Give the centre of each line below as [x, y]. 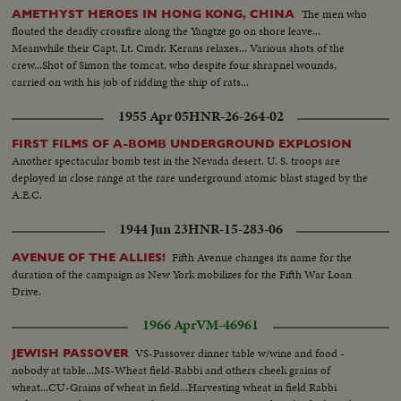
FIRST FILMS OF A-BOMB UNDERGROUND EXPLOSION [182, 144]
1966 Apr [169, 324]
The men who [335, 14]
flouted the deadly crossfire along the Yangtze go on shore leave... [166, 31]
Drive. [27, 291]
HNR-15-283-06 [235, 229]
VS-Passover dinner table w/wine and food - [240, 353]
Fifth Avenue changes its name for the [262, 257]
